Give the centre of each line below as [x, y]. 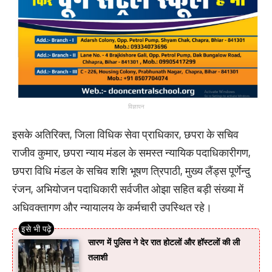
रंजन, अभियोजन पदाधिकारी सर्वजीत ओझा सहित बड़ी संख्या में [128, 189]
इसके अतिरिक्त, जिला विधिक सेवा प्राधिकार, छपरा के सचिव [125, 134]
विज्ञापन [136, 107]
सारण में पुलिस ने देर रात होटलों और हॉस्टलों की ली [164, 242]
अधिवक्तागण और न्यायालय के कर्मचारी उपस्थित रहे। [112, 207]
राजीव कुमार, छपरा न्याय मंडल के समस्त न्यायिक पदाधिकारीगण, [131, 153]
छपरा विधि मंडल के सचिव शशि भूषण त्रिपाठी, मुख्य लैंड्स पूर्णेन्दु [131, 171]
